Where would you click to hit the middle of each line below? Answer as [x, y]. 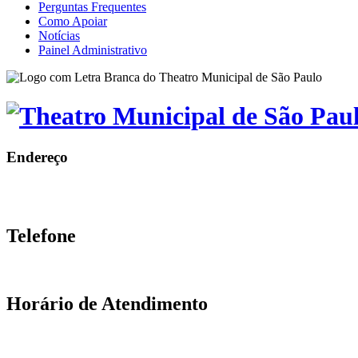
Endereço [37, 157]
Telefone [41, 236]
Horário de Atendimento [107, 304]
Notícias [59, 35]
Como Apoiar [73, 21]
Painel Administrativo [93, 50]
